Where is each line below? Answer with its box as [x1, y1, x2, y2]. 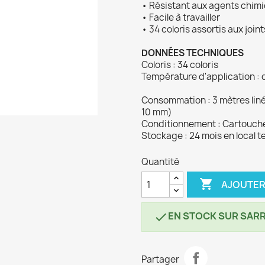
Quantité [141, 156, 179, 168]
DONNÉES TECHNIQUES [141, 47, 244, 59]
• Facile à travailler [141, 11, 220, 24]
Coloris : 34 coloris [141, 59, 218, 71]
